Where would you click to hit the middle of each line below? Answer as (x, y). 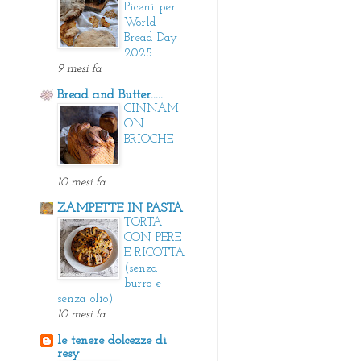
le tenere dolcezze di (112, 340)
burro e (143, 284)
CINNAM (151, 109)
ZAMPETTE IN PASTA (120, 208)
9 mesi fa (79, 68)
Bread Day (151, 38)
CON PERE (153, 238)
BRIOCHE (149, 139)
